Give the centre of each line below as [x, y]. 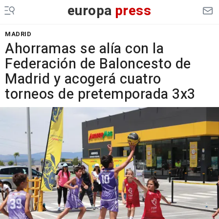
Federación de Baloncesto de [98, 64]
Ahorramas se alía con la [84, 49]
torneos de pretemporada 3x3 [100, 94]
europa [90, 11]
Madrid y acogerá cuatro [83, 79]
